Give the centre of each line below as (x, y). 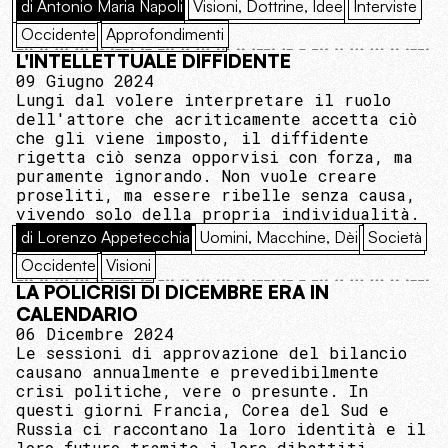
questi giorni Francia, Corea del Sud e (202, 410)
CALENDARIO (77, 314)
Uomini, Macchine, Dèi (279, 237)
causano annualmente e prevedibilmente (197, 372)
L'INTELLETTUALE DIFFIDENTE (153, 61)
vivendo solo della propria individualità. (218, 214)
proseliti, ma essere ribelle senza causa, (216, 195)
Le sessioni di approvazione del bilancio (211, 353)
